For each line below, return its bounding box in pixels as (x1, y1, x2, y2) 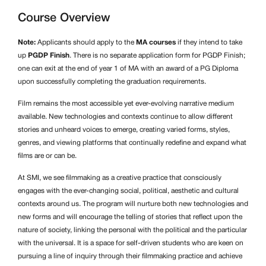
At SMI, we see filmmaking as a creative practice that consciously (18, 174, 221, 181)
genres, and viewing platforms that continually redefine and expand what (18, 139, 246, 146)
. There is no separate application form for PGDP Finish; (69, 52, 245, 59)
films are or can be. (18, 152, 77, 159)
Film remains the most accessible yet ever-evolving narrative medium (18, 100, 234, 107)
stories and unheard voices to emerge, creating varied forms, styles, (18, 126, 230, 133)
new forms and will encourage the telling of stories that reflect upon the (18, 213, 242, 220)
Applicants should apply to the (36, 39, 136, 46)
